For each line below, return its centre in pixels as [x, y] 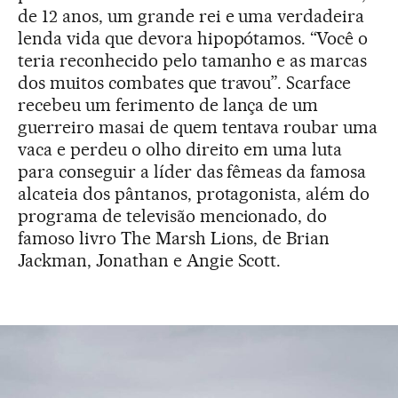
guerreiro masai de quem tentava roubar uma [198, 127]
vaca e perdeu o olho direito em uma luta [180, 149]
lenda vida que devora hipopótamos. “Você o [193, 38]
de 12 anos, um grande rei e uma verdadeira [191, 16]
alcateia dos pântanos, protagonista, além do [194, 193]
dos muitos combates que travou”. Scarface [185, 82]
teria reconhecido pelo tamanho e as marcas [193, 60]
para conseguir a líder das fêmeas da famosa [192, 171]
